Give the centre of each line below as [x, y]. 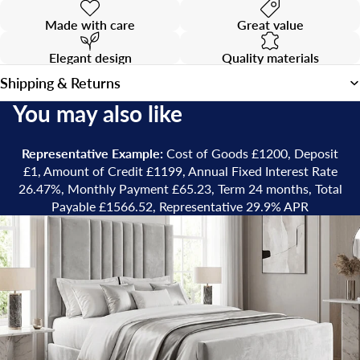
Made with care [90, 25]
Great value [270, 25]
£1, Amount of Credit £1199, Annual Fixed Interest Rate [180, 171]
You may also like [98, 114]
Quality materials [270, 58]
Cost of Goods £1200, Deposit [252, 153]
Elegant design [90, 58]
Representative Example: [94, 153]
